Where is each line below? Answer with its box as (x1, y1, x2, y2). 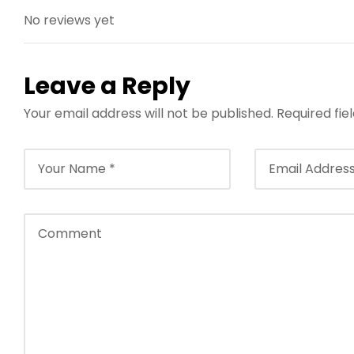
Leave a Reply (24, 69, 190, 103)
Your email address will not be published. (24, 104, 273, 122)
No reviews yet (24, 10, 115, 29)
